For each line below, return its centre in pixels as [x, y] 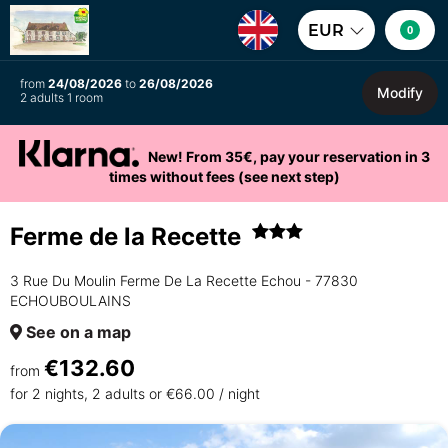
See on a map [76, 331]
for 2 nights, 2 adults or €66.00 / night [135, 393]
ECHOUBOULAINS [70, 300]
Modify [400, 92]
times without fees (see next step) [224, 176]
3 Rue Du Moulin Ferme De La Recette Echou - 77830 [184, 280]
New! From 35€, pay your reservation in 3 [288, 156]
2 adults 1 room [61, 97]
